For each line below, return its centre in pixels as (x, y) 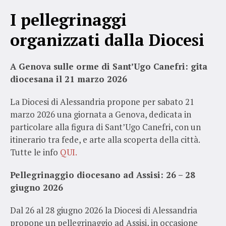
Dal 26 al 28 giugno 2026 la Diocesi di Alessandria (104, 210)
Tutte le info (35, 152)
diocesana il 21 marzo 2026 (69, 79)
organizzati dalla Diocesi (107, 40)
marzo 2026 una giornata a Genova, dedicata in (101, 114)
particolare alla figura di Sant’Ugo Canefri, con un (105, 127)
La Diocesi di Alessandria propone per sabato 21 (102, 101)
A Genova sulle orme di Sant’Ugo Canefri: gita (109, 66)
